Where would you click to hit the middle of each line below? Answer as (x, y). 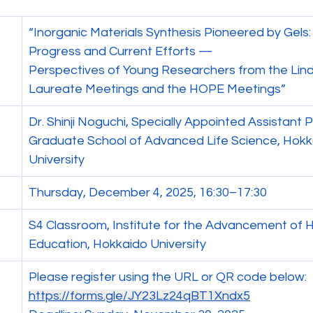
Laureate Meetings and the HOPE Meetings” (157, 89)
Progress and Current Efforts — (121, 51)
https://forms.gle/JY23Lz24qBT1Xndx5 (139, 296)
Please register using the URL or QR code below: (168, 277)
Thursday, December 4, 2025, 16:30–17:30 (148, 192)
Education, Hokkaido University (117, 244)
